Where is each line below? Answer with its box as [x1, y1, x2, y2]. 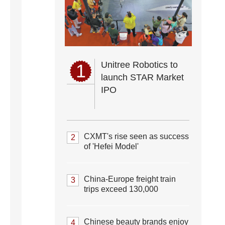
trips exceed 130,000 [84, 185, 158, 193]
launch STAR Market [101, 72, 184, 82]
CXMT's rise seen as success [84, 132, 189, 141]
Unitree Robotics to [101, 60, 178, 70]
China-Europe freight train [84, 175, 176, 183]
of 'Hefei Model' [84, 142, 139, 151]
